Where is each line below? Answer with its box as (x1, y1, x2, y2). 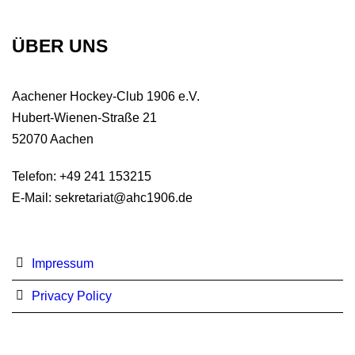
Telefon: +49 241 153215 (12, 170, 151, 183)
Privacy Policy (32, 289, 112, 303)
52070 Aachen (12, 132, 94, 146)
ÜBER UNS (12, 36, 108, 56)
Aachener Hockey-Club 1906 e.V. (12, 90, 200, 103)
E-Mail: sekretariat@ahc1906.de (12, 191, 193, 204)
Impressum (32, 257, 94, 270)
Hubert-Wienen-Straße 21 (12, 111, 157, 124)
